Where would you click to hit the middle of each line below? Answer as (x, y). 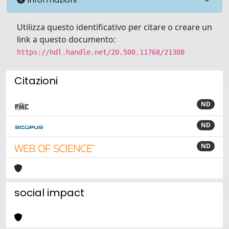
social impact (49, 193)
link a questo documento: (66, 39)
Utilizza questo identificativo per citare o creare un (114, 27)
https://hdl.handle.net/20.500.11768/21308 (101, 52)
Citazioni (36, 81)
